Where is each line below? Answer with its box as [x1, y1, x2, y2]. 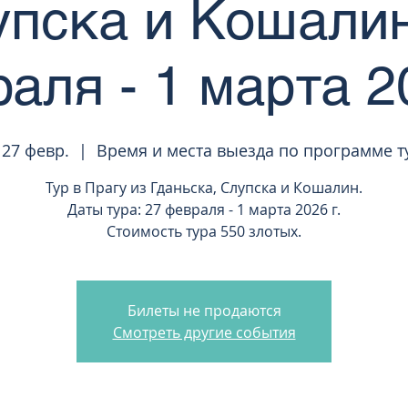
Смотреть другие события [112, 322, 296, 342]
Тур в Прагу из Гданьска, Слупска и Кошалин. [46, 178, 362, 198]
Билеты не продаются [127, 301, 281, 321]
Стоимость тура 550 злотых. [107, 221, 301, 241]
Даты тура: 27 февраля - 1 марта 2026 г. [67, 199, 341, 219]
